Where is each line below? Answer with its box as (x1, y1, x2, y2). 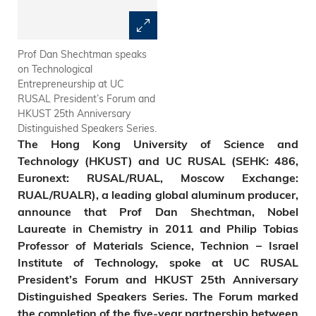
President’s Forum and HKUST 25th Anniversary (18, 272, 298, 286)
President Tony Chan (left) (168, 47, 286, 61)
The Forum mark (193, 289, 286, 303)
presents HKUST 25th (168, 62, 267, 75)
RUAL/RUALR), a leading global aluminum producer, (18, 188, 298, 202)
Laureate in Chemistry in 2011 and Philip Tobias (18, 221, 298, 236)
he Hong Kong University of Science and (25, 137, 298, 151)
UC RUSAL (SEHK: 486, (165, 154, 298, 168)
